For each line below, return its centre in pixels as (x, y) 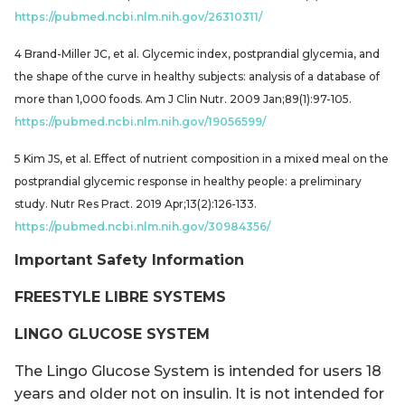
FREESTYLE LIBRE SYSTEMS (120, 297)
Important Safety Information (129, 259)
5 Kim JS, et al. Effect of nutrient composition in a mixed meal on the (202, 158)
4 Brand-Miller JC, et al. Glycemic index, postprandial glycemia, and (197, 53)
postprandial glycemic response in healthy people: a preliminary (188, 181)
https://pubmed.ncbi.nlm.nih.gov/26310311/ (138, 16)
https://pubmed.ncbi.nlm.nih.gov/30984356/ (142, 226)
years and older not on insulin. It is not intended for (199, 393)
